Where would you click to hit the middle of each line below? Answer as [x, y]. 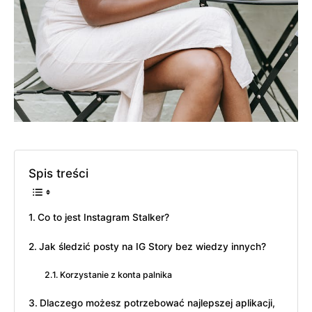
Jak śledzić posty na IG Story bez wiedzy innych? [152, 247]
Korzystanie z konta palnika [116, 275]
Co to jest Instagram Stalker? [103, 218]
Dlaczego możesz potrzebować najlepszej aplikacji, [157, 303]
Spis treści [58, 174]
